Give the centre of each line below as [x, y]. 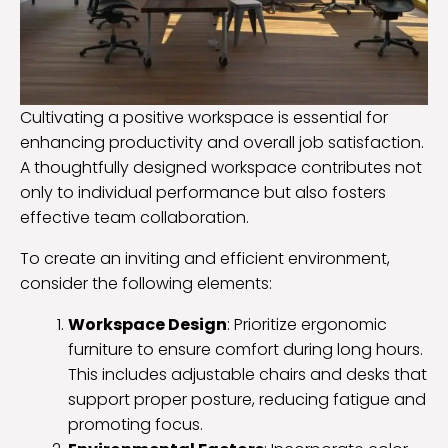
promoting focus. [135, 424]
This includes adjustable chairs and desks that [247, 374]
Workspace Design [147, 324]
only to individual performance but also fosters [203, 192]
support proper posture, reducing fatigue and [247, 399]
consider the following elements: [146, 283]
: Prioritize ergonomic [307, 324]
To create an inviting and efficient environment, [205, 258]
